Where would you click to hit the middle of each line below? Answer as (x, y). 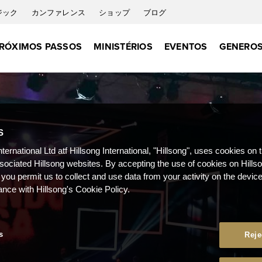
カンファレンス (59, 12)
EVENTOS (186, 46)
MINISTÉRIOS (123, 46)
